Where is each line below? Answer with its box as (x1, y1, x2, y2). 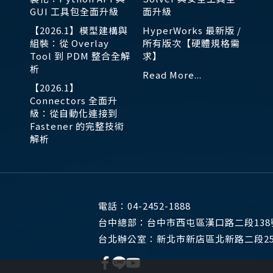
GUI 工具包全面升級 (30, 5, 119, 18)
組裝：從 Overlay (30, 37, 109, 50)
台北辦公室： (98, 232, 157, 246)
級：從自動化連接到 (30, 107, 118, 120)
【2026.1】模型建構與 (30, 24, 128, 37)
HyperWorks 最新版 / (143, 24, 241, 37)
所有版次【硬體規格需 (143, 37, 240, 50)
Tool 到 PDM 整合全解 (30, 49, 130, 63)
